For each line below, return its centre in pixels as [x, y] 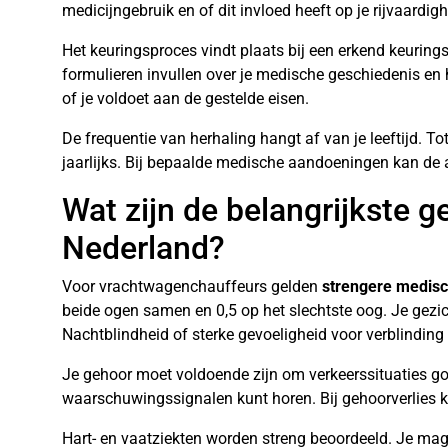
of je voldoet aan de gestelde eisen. [185, 98]
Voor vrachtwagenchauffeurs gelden [192, 286]
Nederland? [143, 248]
